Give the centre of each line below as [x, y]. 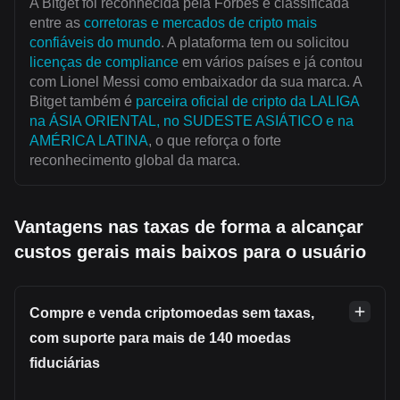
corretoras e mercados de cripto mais [200, 22]
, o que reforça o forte [215, 140]
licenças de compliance [104, 62]
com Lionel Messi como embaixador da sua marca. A [196, 81]
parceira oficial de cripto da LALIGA [247, 101]
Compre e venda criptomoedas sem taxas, [172, 312]
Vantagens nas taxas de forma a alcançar [189, 226]
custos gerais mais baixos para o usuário [190, 251]
